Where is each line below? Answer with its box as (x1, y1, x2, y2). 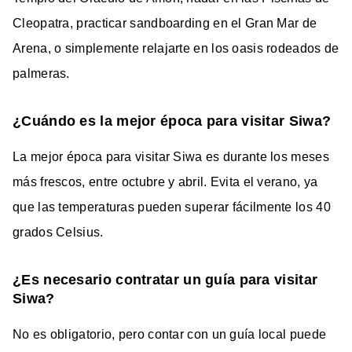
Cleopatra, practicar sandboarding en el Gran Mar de (13, 16, 317, 30)
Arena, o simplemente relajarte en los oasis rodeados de (13, 41, 339, 55)
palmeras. (13, 66, 70, 80)
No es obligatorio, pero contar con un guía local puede (13, 327, 327, 341)
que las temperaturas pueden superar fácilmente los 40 (13, 200, 331, 214)
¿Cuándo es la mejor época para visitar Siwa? (13, 112, 332, 129)
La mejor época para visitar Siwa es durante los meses (13, 149, 329, 163)
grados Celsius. (13, 225, 104, 239)
